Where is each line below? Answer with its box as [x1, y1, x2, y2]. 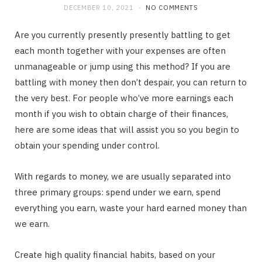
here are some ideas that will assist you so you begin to [15, 124, 239, 135]
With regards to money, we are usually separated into [15, 171, 231, 182]
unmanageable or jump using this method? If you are [15, 61, 230, 72]
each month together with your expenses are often [15, 45, 226, 56]
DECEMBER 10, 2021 [64, 4, 134, 12]
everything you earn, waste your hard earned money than [15, 202, 247, 213]
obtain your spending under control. [15, 140, 160, 151]
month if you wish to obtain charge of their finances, [15, 108, 228, 119]
